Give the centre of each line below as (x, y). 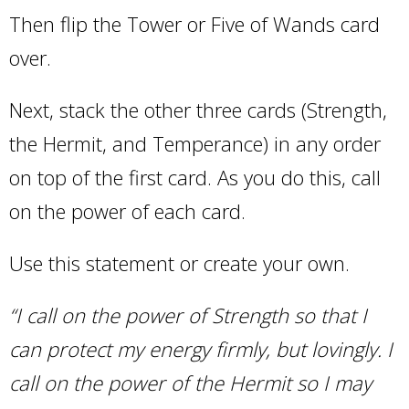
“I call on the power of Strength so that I (188, 315)
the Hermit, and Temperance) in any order (195, 143)
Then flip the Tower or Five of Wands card (194, 24)
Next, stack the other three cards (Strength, (198, 110)
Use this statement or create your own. (179, 263)
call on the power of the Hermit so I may (190, 383)
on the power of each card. (127, 211)
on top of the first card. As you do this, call (195, 177)
